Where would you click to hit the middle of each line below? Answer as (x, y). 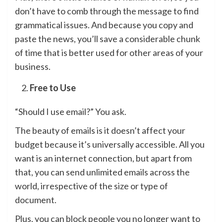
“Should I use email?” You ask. (71, 112)
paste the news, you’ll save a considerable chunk (108, 39)
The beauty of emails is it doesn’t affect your (100, 131)
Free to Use (53, 88)
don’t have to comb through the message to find (107, 11)
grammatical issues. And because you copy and (104, 25)
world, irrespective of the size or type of (91, 186)
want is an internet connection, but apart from (103, 158)
